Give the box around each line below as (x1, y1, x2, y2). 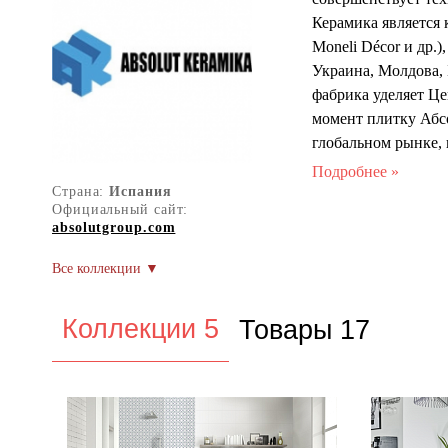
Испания (109, 184, 172, 199)
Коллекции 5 (62, 314, 219, 344)
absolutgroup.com (52, 220, 176, 235)
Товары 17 (239, 314, 370, 345)
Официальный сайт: (52, 202, 189, 217)
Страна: (52, 184, 110, 199)
